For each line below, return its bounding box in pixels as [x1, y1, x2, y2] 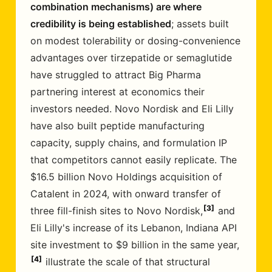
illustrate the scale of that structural [42, 256, 210, 268]
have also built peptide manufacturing [30, 120, 205, 132]
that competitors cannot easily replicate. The [30, 154, 237, 166]
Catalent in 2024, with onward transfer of [30, 188, 221, 200]
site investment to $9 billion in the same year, [30, 239, 239, 251]
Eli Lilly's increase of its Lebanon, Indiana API [30, 222, 237, 234]
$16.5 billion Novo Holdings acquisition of [30, 171, 222, 183]
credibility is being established [30, 18, 171, 30]
